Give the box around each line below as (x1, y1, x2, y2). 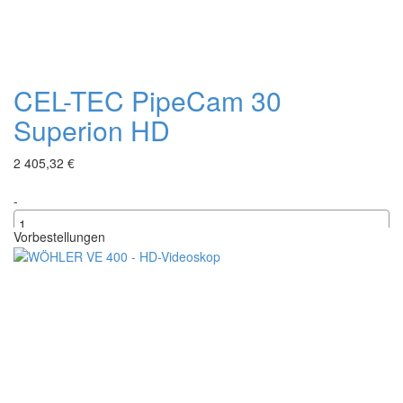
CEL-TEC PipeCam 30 (13, 80, 282, 120)
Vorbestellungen (13, 227, 105, 246)
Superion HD (13, 110, 170, 149)
